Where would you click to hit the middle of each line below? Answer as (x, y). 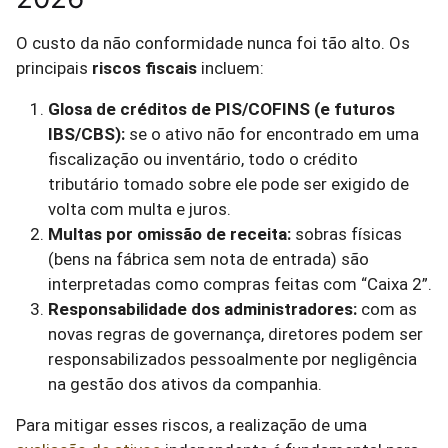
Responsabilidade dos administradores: (202, 309)
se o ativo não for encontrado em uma (272, 134)
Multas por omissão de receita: (169, 234)
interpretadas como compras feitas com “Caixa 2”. (240, 284)
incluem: (230, 68)
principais (54, 68)
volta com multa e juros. (139, 209)
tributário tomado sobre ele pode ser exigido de (228, 184)
